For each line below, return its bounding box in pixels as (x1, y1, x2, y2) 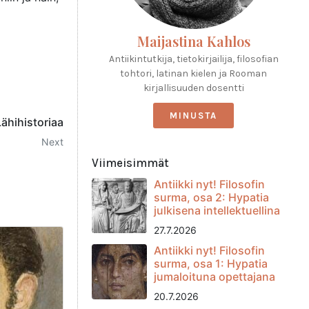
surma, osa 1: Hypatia (154, 257, 268, 270)
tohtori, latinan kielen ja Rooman (120, 68, 267, 79)
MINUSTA (170, 110, 217, 121)
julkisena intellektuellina (154, 203, 280, 217)
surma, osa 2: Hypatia (154, 190, 269, 204)
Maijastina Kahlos (137, 32, 250, 50)
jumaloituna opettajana (154, 270, 275, 283)
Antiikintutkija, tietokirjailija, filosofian (108, 53, 279, 65)
